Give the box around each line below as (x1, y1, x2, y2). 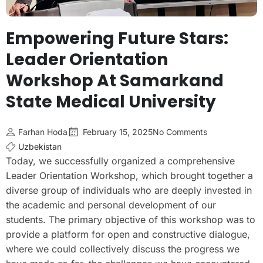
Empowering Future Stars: (6, 26, 228, 50)
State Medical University (6, 90, 216, 113)
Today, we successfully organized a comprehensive (6, 154, 235, 167)
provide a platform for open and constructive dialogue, (6, 228, 250, 240)
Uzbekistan (18, 141, 62, 151)
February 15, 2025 (83, 126, 153, 137)
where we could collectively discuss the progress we (6, 242, 240, 255)
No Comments (153, 126, 207, 137)
